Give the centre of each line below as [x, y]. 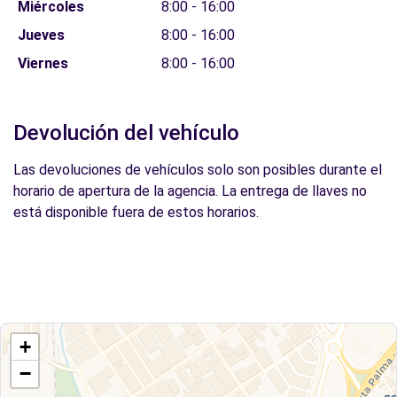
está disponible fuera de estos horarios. [136, 212]
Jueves [41, 35]
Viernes [43, 63]
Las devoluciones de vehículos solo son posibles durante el [198, 170]
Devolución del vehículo [126, 133]
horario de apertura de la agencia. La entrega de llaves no [190, 191]
